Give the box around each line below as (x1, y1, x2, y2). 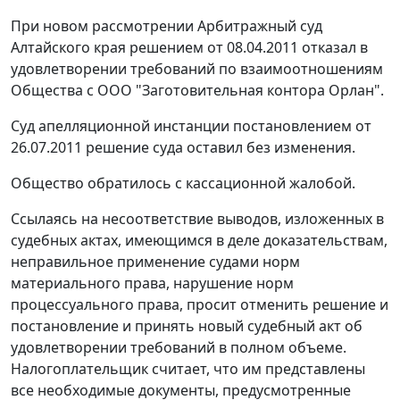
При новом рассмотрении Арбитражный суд (11, 16, 322, 37)
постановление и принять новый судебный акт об (11, 316, 362, 337)
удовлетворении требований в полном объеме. (11, 337, 346, 358)
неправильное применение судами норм (11, 252, 300, 272)
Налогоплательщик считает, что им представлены (11, 359, 365, 379)
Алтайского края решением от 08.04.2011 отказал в (11, 37, 368, 58)
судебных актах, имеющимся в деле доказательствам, (11, 230, 387, 251)
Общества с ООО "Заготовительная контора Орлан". (11, 80, 384, 101)
